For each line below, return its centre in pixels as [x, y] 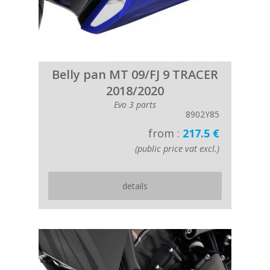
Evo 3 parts [135, 105]
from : [165, 133]
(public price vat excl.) [177, 149]
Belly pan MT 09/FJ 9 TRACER [135, 74]
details [135, 186]
